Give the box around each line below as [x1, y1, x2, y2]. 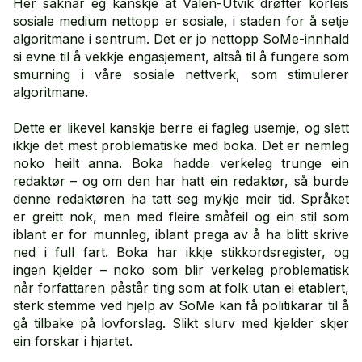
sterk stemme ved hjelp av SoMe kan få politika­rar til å [13, 297, 349, 314]
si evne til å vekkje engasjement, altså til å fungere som [13, 48, 349, 65]
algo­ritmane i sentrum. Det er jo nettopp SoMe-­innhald [13, 31, 349, 47]
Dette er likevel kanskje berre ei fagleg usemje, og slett [13, 120, 349, 136]
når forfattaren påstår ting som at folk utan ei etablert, [13, 280, 349, 296]
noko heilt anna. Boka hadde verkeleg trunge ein [13, 155, 349, 171]
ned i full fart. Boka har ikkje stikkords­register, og [13, 244, 349, 260]
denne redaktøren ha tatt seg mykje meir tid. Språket [13, 191, 349, 207]
